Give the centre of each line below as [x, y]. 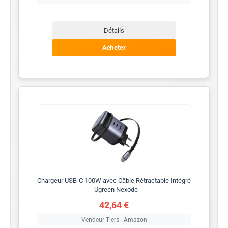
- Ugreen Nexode [114, 189]
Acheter [114, 48]
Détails [114, 30]
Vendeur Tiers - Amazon [114, 220]
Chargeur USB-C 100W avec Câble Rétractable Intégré [114, 180]
